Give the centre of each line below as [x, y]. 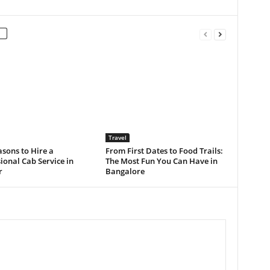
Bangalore [125, 171]
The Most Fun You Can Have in [161, 161]
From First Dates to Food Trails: [164, 151]
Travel [117, 137]
